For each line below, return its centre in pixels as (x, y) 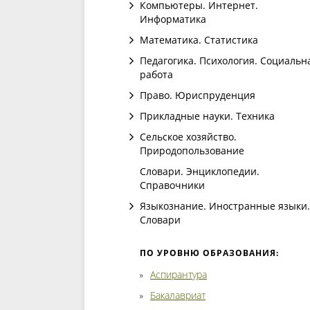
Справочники (172, 185)
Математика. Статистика (199, 40)
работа (156, 74)
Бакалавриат (178, 295)
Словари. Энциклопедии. (200, 171)
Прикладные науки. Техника (207, 116)
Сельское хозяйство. (188, 137)
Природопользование (192, 151)
